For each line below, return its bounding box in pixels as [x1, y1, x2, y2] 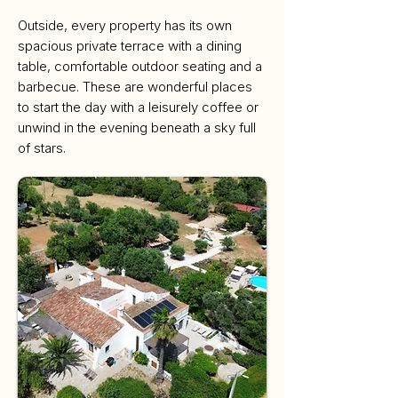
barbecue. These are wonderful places [18, 78, 252, 95]
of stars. [18, 139, 66, 156]
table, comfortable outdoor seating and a [18, 58, 262, 75]
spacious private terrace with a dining [18, 37, 242, 54]
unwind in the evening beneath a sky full [18, 119, 256, 136]
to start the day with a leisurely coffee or [18, 99, 259, 115]
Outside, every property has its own [18, 17, 232, 34]
